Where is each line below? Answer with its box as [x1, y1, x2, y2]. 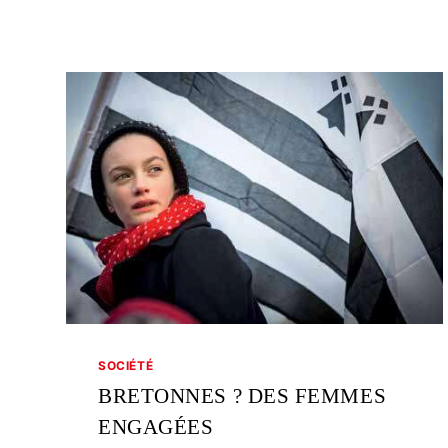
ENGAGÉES [98, 414, 214, 439]
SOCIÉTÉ [98, 357, 154, 373]
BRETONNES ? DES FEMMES [98, 383, 387, 408]
